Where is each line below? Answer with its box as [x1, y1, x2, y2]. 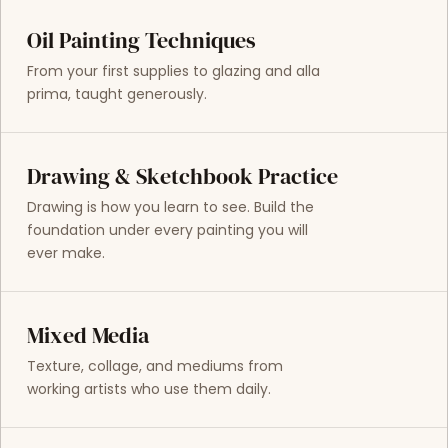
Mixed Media [26, 320, 149, 352]
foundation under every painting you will [26, 220, 308, 241]
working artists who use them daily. [26, 379, 271, 400]
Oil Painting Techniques [26, 24, 256, 56]
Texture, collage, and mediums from [26, 356, 283, 377]
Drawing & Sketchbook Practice [26, 161, 338, 193]
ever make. [26, 243, 105, 264]
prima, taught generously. [26, 83, 207, 104]
